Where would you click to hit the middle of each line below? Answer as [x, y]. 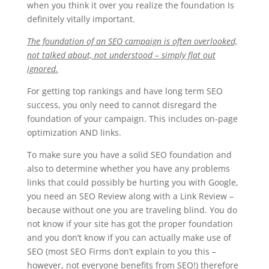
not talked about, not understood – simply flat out [121, 55]
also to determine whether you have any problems [128, 168]
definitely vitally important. [81, 19]
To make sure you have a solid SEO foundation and [129, 155]
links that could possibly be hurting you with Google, [132, 182]
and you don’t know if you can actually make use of [129, 237]
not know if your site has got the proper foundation [130, 224]
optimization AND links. [74, 132]
